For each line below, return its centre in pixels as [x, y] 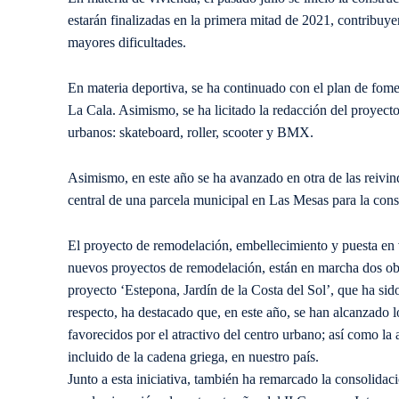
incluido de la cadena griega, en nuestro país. [193, 357]
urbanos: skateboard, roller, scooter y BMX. [191, 133]
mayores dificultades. [127, 43]
